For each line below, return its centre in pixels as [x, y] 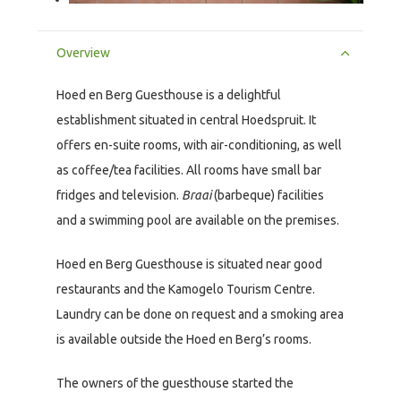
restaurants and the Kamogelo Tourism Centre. [186, 290]
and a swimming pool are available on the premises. [200, 221]
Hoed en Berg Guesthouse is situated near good [189, 264]
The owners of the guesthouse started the [175, 384]
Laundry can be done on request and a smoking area [200, 315]
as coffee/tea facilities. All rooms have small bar [189, 171]
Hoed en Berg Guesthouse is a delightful [169, 95]
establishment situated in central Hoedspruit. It [186, 120]
